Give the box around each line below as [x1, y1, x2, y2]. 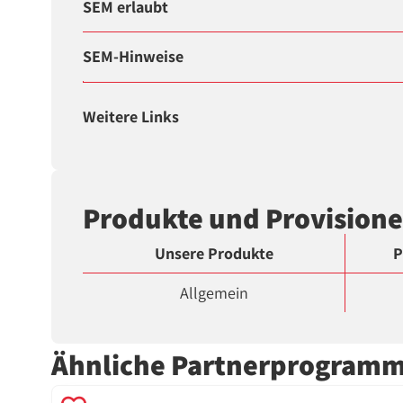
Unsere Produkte [154, 243, 273, 264]
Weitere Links [83, 106, 180, 128]
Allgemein [179, 282, 248, 304]
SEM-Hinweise [83, 46, 184, 67]
